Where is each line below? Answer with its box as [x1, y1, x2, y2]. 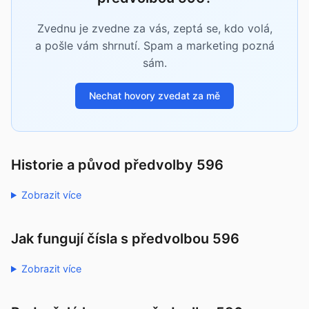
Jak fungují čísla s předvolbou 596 [11, 230, 239, 247]
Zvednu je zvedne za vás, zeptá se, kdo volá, [37, 21, 272, 35]
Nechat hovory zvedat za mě [89, 90, 220, 101]
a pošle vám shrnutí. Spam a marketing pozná [34, 39, 275, 52]
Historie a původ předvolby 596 [11, 157, 223, 173]
